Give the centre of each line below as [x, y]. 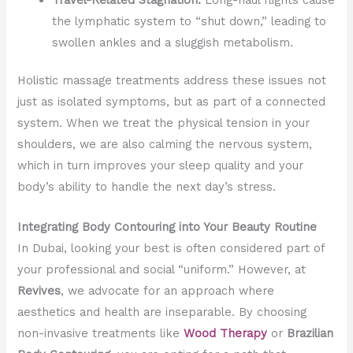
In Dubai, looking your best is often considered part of [171, 248]
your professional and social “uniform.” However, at [162, 269]
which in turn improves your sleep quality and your [161, 166]
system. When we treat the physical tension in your [164, 123]
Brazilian [310, 333]
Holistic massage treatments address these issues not [172, 81]
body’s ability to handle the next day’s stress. [147, 187]
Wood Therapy [226, 333]
